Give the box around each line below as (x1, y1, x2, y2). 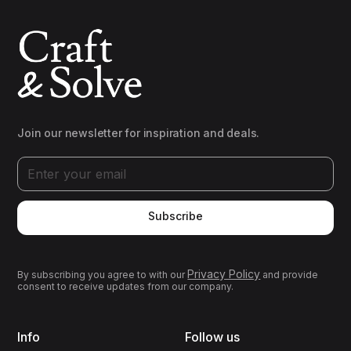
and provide (260, 269, 319, 281)
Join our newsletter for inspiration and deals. (17, 126, 260, 140)
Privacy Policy (187, 267, 261, 281)
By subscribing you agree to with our (17, 269, 188, 281)
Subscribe (148, 209, 203, 223)
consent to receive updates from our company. (17, 280, 234, 293)
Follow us (185, 329, 240, 346)
